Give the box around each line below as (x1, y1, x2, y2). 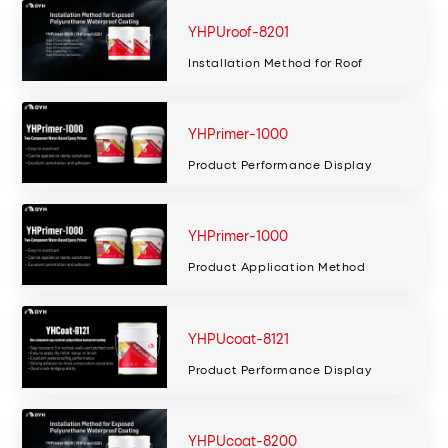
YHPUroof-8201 (187, 21, 289, 41)
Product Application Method (187, 258, 366, 275)
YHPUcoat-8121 (187, 328, 289, 348)
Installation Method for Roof (187, 53, 363, 70)
